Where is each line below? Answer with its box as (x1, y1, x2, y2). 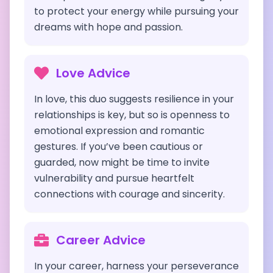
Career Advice (56, 232, 146, 249)
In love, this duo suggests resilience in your (34, 92, 234, 106)
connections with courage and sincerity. (34, 187, 225, 201)
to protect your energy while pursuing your (34, 4, 239, 18)
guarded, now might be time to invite (34, 155, 210, 169)
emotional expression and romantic (34, 124, 205, 138)
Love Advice (56, 65, 130, 82)
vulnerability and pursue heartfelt (34, 171, 194, 185)
